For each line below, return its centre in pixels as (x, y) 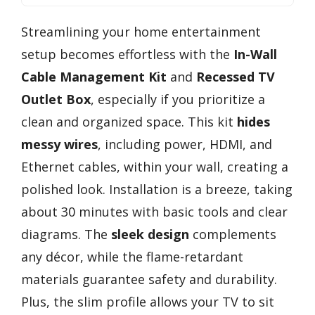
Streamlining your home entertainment (141, 32)
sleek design (150, 234)
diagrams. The (66, 234)
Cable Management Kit (94, 77)
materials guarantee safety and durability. (149, 279)
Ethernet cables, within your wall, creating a (155, 167)
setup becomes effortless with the (127, 54)
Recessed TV (236, 77)
